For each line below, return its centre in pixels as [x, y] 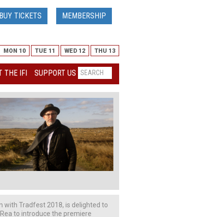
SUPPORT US [55, 73]
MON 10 [15, 51]
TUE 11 [45, 51]
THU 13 [105, 51]
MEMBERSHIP [84, 16]
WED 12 [75, 51]
